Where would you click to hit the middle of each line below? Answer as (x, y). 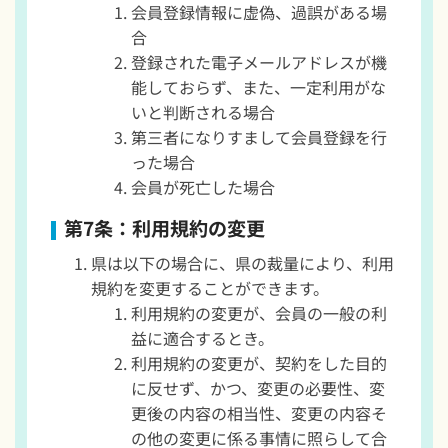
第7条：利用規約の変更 (164, 227)
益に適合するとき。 (202, 337)
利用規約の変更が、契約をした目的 (258, 362)
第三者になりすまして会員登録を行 (258, 136)
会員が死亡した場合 (202, 186)
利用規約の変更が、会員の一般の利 (258, 312)
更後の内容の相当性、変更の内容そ (258, 412)
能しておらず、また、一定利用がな (258, 86)
